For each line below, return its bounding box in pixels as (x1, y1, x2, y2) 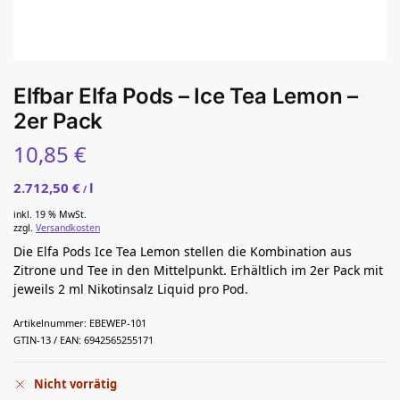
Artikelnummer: (13, 316, 87, 330)
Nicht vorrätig (34, 375, 117, 392)
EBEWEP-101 (89, 316, 146, 330)
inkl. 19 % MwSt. (13, 208, 87, 221)
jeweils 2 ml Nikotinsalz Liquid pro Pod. (13, 280, 248, 298)
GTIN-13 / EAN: (13, 333, 81, 347)
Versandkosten (36, 221, 100, 235)
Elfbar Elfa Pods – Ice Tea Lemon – (13, 82, 358, 109)
